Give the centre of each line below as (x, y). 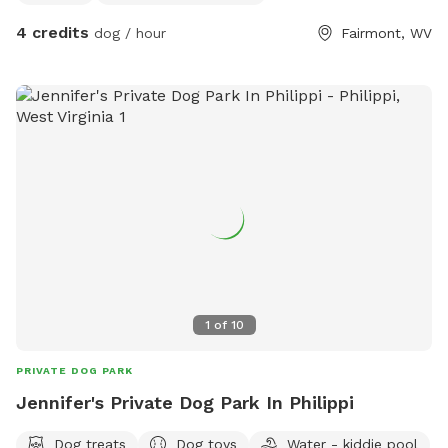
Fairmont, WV (386, 32)
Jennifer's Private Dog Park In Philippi (185, 402)
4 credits (52, 32)
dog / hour (127, 32)
